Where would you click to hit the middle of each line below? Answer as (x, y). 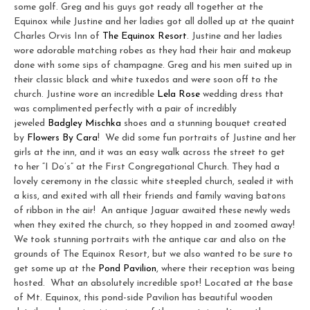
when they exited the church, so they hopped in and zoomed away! (154, 225)
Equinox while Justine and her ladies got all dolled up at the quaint (154, 21)
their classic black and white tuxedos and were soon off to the (146, 80)
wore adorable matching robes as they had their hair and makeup (153, 51)
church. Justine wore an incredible (85, 94)
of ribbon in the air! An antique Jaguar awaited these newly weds (152, 210)
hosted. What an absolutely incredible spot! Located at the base (153, 283)
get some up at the (56, 268)
